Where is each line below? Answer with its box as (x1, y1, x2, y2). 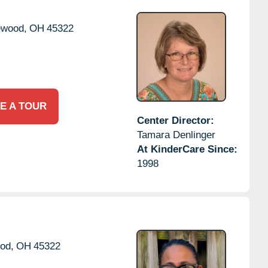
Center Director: (136, 114, 214, 126)
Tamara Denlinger (136, 129, 215, 141)
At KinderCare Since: (136, 143, 237, 155)
